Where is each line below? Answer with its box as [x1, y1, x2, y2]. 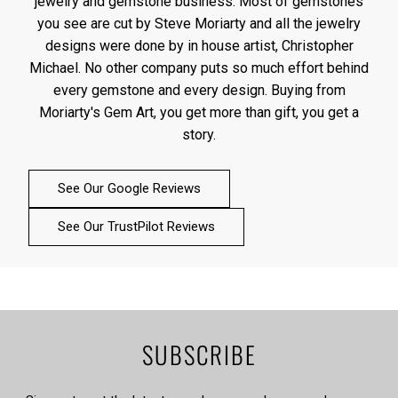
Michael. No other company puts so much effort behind [29, 60, 369, 77]
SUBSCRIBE [141, 336, 257, 372]
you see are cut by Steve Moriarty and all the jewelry [37, 15, 361, 33]
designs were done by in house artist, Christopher [44, 37, 354, 55]
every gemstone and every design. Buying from [52, 82, 346, 99]
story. [182, 126, 216, 144]
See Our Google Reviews [58, 180, 201, 197]
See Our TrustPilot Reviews [58, 219, 215, 235]
